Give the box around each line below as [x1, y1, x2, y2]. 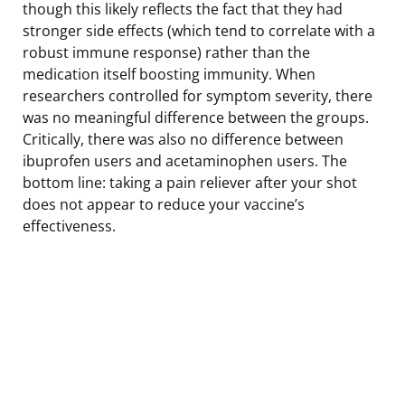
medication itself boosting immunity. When [23, 63, 316, 84]
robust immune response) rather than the [23, 42, 310, 62]
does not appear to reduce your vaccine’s [23, 193, 305, 214]
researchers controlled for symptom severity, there [23, 85, 372, 106]
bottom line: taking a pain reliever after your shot [23, 172, 357, 193]
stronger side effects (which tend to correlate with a [23, 20, 375, 41]
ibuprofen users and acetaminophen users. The [23, 150, 347, 171]
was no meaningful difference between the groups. [23, 107, 369, 127]
